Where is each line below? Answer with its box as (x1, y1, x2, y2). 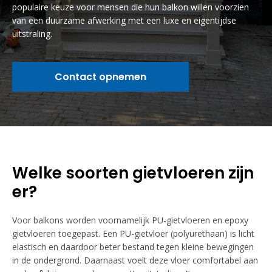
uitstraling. (12, 28, 52, 39)
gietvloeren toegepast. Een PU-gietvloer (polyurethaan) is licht (12, 228, 254, 239)
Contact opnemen (55, 70, 146, 84)
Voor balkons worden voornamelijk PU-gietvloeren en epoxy (12, 214, 248, 226)
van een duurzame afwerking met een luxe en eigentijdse (12, 15, 236, 26)
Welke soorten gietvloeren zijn (12, 162, 254, 184)
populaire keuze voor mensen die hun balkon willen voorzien (12, 1, 249, 13)
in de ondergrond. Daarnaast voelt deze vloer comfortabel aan (12, 254, 258, 266)
